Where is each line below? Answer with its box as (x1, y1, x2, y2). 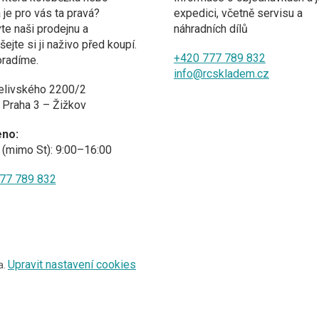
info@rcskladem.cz (174, 66, 269, 80)
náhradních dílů (174, 21, 248, 36)
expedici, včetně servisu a (174, 6, 303, 20)
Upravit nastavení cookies (8, 258, 136, 272)
